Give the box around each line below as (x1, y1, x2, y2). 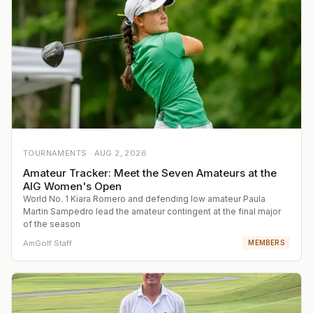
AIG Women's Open (23, 180, 122, 194)
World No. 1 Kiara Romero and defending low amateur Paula (23, 194, 265, 205)
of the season (23, 219, 80, 230)
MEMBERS (248, 238, 284, 247)
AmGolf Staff (23, 238, 72, 248)
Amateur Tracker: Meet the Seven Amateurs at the (23, 166, 277, 180)
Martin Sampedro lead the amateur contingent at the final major (23, 206, 281, 217)
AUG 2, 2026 (94, 148, 147, 159)
